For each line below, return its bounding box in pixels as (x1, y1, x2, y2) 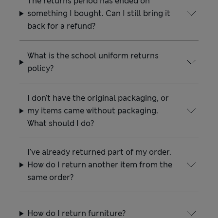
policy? (27, 63, 54, 73)
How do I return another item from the (27, 160, 173, 170)
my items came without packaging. (27, 106, 159, 116)
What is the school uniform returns (27, 51, 159, 61)
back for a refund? (27, 21, 96, 31)
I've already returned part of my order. (27, 147, 172, 157)
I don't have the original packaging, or (27, 93, 169, 103)
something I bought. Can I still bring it (27, 8, 171, 18)
